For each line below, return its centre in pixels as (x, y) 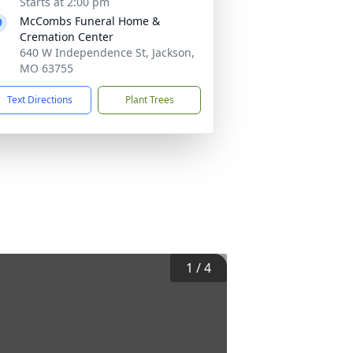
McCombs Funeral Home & (90, 21)
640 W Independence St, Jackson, (107, 52)
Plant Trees (149, 100)
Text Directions (40, 100)
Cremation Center (67, 37)
